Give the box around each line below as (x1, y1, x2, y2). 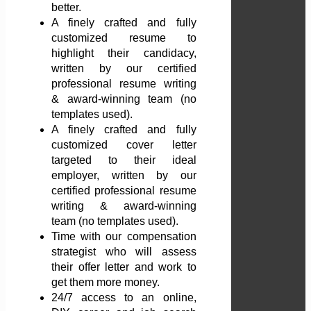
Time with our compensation (51, 230, 196, 243)
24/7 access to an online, (51, 292, 196, 304)
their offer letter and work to (51, 261, 196, 274)
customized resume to (51, 32, 196, 44)
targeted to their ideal (51, 154, 196, 167)
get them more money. (51, 276, 160, 289)
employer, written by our (51, 169, 196, 182)
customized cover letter (51, 139, 196, 151)
